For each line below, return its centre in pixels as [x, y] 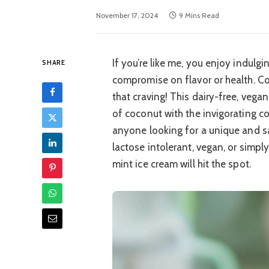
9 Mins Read [199, 15]
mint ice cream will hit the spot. [181, 164]
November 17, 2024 [127, 15]
